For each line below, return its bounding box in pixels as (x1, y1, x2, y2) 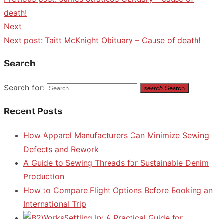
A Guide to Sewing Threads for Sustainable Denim (23, 157, 209, 168)
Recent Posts (4, 105, 63, 117)
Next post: (4, 35, 43, 45)
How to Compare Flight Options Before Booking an (23, 185, 213, 195)
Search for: (4, 83, 44, 93)
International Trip (23, 198, 86, 209)
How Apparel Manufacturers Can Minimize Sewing (23, 130, 209, 140)
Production (23, 171, 64, 181)
